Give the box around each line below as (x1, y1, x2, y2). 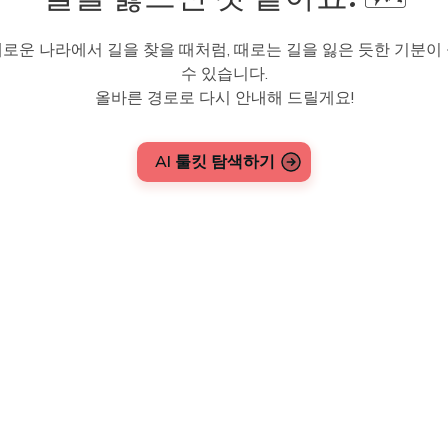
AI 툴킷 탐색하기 (155, 151, 275, 174)
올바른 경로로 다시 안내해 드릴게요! (94, 87, 354, 110)
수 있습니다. (180, 63, 268, 86)
